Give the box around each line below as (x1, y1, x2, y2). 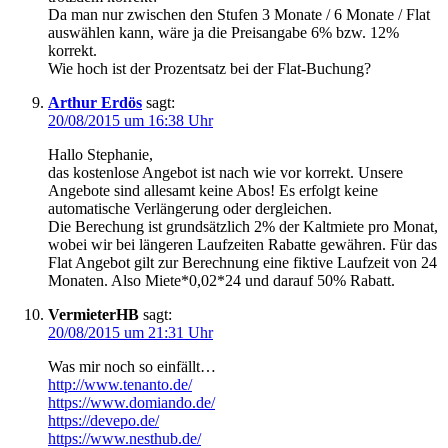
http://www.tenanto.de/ (48, 376, 192, 394)
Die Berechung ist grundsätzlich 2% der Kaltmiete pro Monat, (48, 218, 438, 236)
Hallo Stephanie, (48, 146, 153, 164)
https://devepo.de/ (48, 412, 159, 430)
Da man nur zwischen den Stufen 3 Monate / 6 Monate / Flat (48, 6, 430, 24)
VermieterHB (48, 306, 139, 324)
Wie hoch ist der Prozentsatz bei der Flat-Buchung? (48, 60, 371, 78)
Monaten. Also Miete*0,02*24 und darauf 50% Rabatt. (48, 272, 395, 290)
